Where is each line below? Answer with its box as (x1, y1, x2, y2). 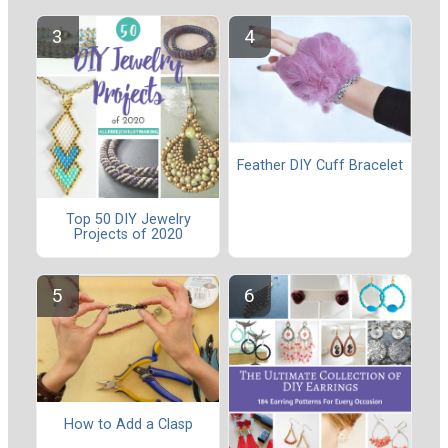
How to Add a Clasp (63, 415, 193, 433)
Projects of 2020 (73, 226, 183, 244)
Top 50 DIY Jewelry (65, 211, 191, 229)
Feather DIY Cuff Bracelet (237, 157, 403, 175)
